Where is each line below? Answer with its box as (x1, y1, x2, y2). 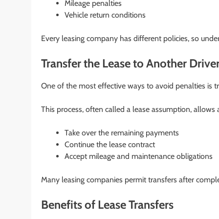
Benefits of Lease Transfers (41, 197, 174, 212)
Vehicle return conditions (65, 10, 146, 20)
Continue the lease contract (65, 140, 155, 150)
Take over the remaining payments (65, 128, 179, 138)
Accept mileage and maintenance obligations (65, 152, 213, 161)
